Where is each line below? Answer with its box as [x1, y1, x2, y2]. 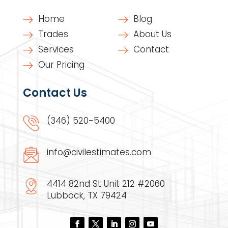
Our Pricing [38, 58, 84, 71]
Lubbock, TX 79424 [46, 189, 127, 202]
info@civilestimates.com [46, 146, 151, 158]
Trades [38, 27, 68, 40]
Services [38, 43, 74, 55]
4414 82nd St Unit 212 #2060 [46, 177, 165, 190]
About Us [133, 27, 172, 40]
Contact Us [22, 84, 87, 101]
